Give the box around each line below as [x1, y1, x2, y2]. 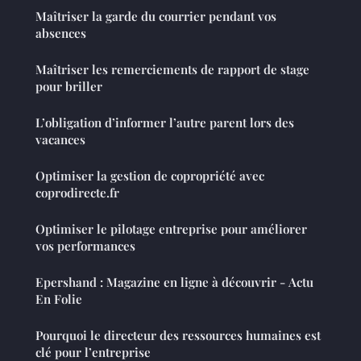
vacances [35, 131, 85, 148]
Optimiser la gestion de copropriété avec [35, 168, 264, 185]
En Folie [35, 291, 82, 308]
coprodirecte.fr [35, 185, 119, 201]
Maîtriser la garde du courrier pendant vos [35, 8, 276, 25]
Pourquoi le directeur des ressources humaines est [35, 327, 321, 344]
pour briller [35, 78, 102, 95]
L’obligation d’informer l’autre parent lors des [35, 114, 294, 131]
